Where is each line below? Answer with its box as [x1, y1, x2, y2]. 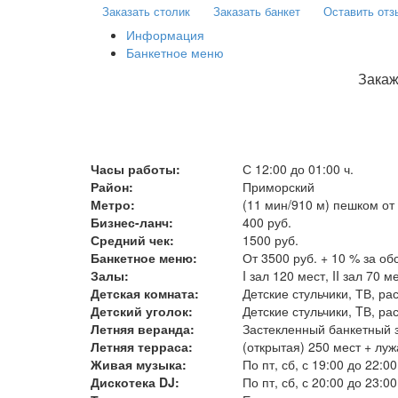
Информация [126, 26, 204, 44]
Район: [91, 178, 133, 196]
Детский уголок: [91, 302, 193, 321]
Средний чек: [91, 231, 174, 250]
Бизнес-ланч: [91, 213, 173, 232]
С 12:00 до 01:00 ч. [243, 160, 354, 179]
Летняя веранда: [91, 320, 195, 338]
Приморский [243, 178, 314, 196]
